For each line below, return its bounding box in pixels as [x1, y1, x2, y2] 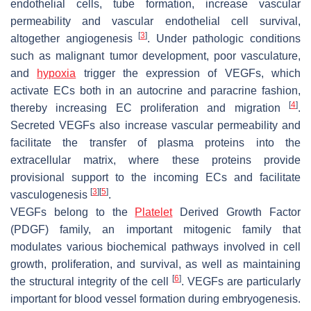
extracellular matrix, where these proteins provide [10, 153, 301, 166]
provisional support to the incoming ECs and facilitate [10, 171, 301, 183]
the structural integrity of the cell [10, 275, 172, 287]
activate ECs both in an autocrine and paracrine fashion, [10, 84, 301, 96]
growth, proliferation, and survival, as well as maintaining [10, 258, 301, 270]
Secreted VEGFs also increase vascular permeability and [10, 119, 301, 131]
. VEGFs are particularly [181, 275, 301, 287]
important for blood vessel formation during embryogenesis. [10, 292, 301, 305]
